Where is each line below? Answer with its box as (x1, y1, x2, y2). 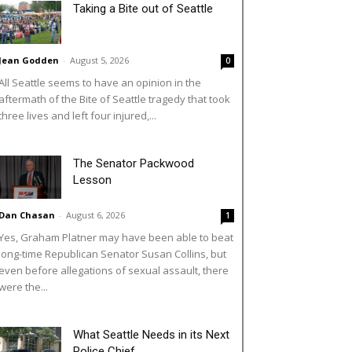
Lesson (73, 172, 112, 187)
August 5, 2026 (70, 53, 129, 66)
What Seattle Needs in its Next (73, 327, 229, 342)
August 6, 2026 (66, 208, 125, 221)
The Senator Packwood (73, 156, 194, 170)
